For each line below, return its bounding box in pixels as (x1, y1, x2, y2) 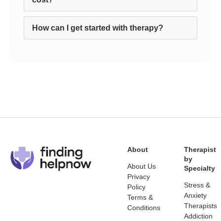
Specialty (184, 164, 215, 172)
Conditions (127, 204, 160, 212)
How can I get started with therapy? (32, 24, 163, 32)
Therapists (184, 202, 217, 210)
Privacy (127, 173, 150, 181)
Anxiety (184, 191, 207, 199)
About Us (127, 162, 156, 170)
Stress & (184, 181, 210, 189)
